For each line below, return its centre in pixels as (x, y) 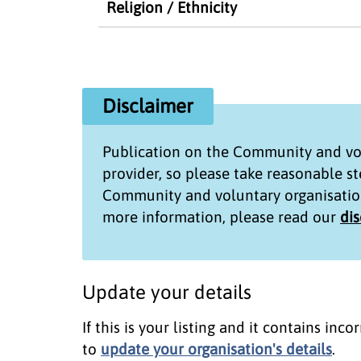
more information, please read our (221, 216)
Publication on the (168, 151)
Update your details (167, 292)
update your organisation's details (216, 349)
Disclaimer (148, 106)
